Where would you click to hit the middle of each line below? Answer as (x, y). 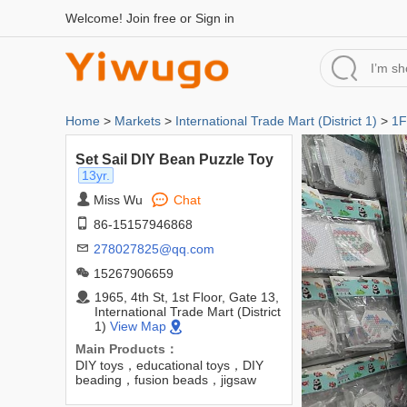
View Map (138, 326)
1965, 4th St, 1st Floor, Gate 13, (187, 297)
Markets (138, 121)
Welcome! (96, 18)
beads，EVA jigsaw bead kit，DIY (172, 394)
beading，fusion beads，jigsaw (166, 380)
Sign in (215, 18)
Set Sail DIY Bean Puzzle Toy (174, 159)
